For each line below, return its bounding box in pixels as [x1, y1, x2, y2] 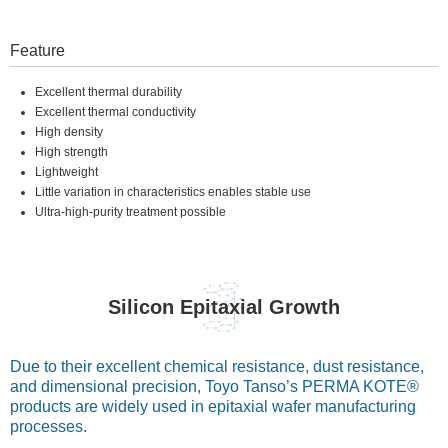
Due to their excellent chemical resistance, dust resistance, [10, 358, 424, 375]
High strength [35, 145, 108, 159]
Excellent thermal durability [35, 85, 182, 99]
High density [35, 125, 103, 139]
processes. [10, 418, 87, 435]
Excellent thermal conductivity [35, 105, 196, 119]
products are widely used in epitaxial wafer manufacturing [10, 398, 416, 415]
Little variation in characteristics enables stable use [35, 185, 311, 199]
